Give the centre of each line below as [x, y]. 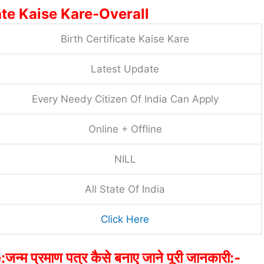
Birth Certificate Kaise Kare [125, 39]
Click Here [125, 220]
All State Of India [125, 189]
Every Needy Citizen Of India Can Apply [125, 99]
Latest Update [125, 69]
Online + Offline [125, 129]
